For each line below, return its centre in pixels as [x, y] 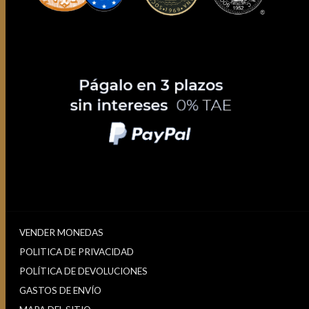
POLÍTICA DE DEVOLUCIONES [84, 271]
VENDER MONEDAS [62, 232]
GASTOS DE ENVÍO [61, 290]
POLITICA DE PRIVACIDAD [77, 251]
